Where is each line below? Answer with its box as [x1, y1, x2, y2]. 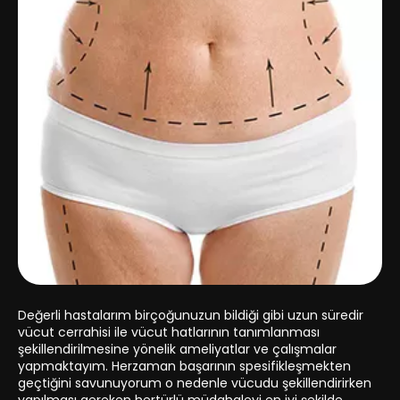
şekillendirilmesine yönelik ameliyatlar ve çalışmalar [18, 340, 337, 358]
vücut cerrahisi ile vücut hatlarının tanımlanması [18, 323, 320, 341]
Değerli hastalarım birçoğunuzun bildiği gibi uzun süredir [18, 306, 363, 324]
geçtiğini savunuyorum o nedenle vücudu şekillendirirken [18, 374, 371, 392]
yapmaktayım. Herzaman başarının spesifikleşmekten [18, 357, 351, 375]
